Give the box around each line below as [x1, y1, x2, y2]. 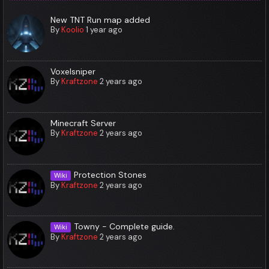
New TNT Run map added [50, 14, 151, 25]
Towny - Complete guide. [74, 220, 175, 232]
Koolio [61, 24, 85, 35]
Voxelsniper [50, 65, 96, 77]
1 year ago [86, 24, 123, 35]
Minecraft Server [50, 117, 116, 128]
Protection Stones [74, 169, 147, 180]
